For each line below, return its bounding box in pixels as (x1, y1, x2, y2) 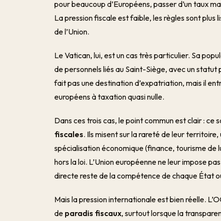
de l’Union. (54, 27, 90, 37)
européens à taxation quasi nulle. (54, 92, 165, 102)
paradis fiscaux (65, 208, 122, 218)
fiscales (54, 129, 84, 139)
